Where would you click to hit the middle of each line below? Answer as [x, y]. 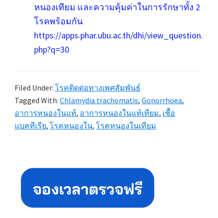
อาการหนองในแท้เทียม [119, 113]
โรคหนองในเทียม [126, 125]
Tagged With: [37, 100]
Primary [36, 158]
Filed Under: [35, 87]
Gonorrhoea [162, 100]
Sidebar [35, 174]
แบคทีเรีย [30, 125]
